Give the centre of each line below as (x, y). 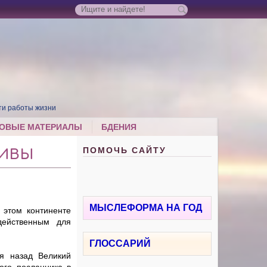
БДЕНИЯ (119, 127)
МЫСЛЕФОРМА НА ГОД (146, 208)
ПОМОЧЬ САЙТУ (125, 150)
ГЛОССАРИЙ (120, 244)
